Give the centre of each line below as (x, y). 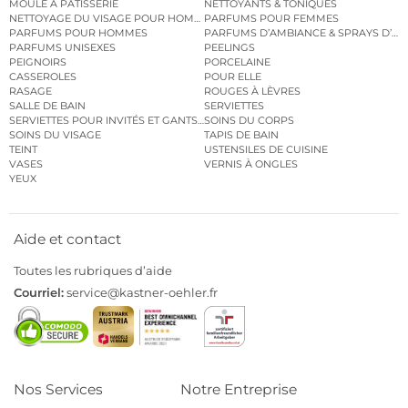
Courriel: (39, 293)
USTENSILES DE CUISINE (266, 150)
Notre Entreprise (239, 390)
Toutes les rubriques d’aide (93, 271)
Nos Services (58, 390)
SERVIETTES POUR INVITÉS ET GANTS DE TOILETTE (136, 121)
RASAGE (31, 92)
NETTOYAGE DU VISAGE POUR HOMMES (113, 19)
